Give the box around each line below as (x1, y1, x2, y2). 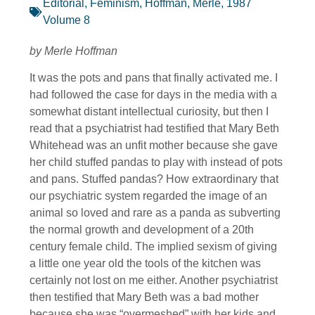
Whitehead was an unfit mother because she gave (30, 139, 278, 152)
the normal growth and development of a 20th (30, 224, 254, 236)
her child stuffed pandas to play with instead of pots (30, 156, 283, 169)
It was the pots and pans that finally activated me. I (30, 72, 278, 84)
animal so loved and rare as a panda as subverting (30, 207, 281, 219)
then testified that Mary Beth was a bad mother (30, 291, 259, 304)
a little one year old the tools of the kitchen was (30, 257, 261, 270)
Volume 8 (43, 13, 90, 26)
